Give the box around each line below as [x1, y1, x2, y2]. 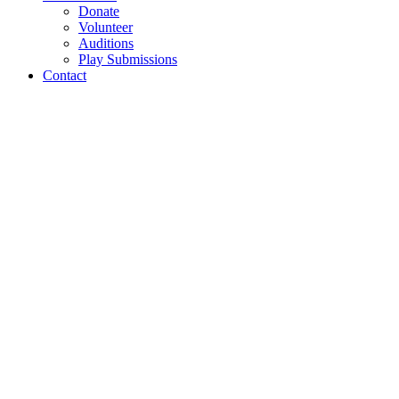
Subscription [141, 275, 348, 322]
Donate [78, 4, 119, 19]
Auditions [78, 36, 134, 51]
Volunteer [78, 20, 133, 35]
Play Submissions [78, 52, 177, 67]
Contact [43, 68, 86, 83]
